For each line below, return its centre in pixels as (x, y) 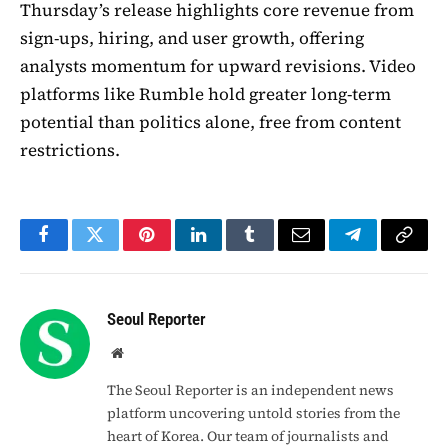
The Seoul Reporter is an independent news (250, 390)
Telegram (385, 249)
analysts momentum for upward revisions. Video (218, 66)
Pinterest (177, 249)
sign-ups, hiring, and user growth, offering (192, 38)
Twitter (119, 249)
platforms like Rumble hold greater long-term (205, 94)
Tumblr (275, 249)
